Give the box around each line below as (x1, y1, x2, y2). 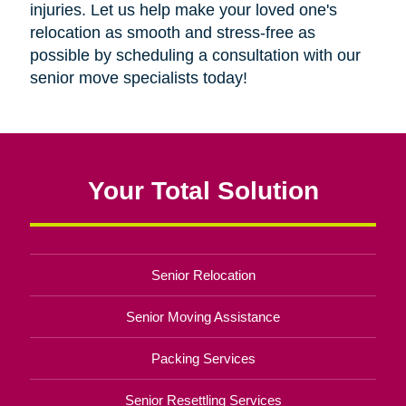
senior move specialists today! (29, 68, 247, 87)
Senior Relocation (150, 266, 256, 283)
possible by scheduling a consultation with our (29, 45, 361, 64)
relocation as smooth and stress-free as (29, 23, 315, 42)
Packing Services (150, 350, 256, 366)
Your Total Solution (87, 175, 319, 205)
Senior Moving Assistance (126, 308, 280, 324)
